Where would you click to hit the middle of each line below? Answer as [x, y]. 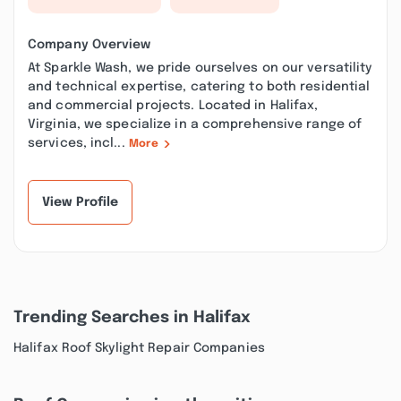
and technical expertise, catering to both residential [199, 87]
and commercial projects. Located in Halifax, [173, 106]
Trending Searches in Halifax [132, 318]
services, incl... [78, 143]
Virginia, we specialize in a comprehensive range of [195, 124]
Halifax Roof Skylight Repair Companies [139, 348]
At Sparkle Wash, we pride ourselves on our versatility [200, 68]
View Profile [81, 202]
